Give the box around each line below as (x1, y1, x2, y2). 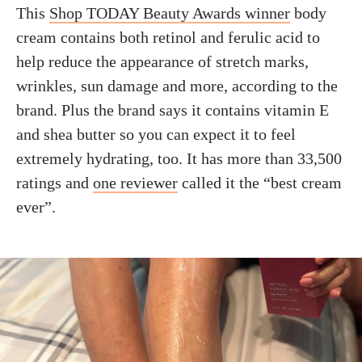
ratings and (16, 174, 93, 192)
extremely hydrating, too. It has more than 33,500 (16, 149, 342, 167)
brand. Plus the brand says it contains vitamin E (16, 101, 329, 119)
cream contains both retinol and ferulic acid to (16, 28, 320, 46)
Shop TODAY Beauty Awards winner (49, 4, 290, 22)
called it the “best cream (178, 174, 342, 192)
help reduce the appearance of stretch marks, (16, 53, 309, 70)
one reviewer (93, 174, 178, 192)
